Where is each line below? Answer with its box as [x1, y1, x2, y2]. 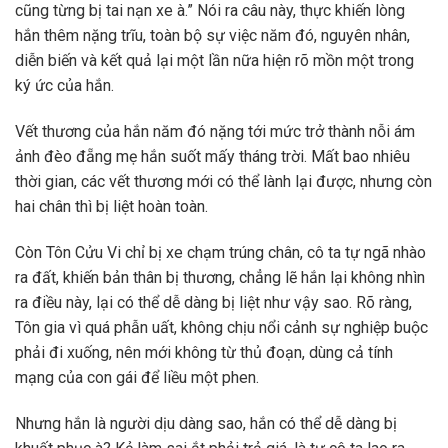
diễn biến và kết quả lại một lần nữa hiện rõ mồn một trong [15, 51, 414, 71]
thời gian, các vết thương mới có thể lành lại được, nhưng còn [15, 172, 432, 192]
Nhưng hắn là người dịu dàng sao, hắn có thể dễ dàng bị [15, 413, 397, 433]
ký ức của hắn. [15, 76, 114, 96]
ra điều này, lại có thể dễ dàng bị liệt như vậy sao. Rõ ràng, [15, 292, 412, 312]
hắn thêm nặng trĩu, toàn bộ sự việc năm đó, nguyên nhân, [15, 26, 410, 46]
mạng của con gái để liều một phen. [15, 367, 259, 387]
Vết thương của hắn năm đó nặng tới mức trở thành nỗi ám [15, 122, 415, 142]
